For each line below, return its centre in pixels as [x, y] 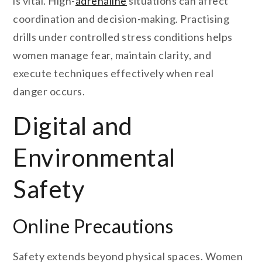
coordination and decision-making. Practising [121, 19]
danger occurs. [49, 92]
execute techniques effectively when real [113, 73]
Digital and [73, 126]
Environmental [94, 158]
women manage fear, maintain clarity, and [112, 55]
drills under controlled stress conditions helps [123, 37]
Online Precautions [93, 226]
